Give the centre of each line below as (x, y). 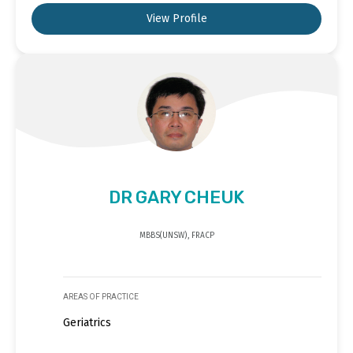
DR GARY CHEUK (176, 197)
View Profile (176, 18)
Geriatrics (87, 322)
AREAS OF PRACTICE (101, 296)
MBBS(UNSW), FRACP (176, 235)
